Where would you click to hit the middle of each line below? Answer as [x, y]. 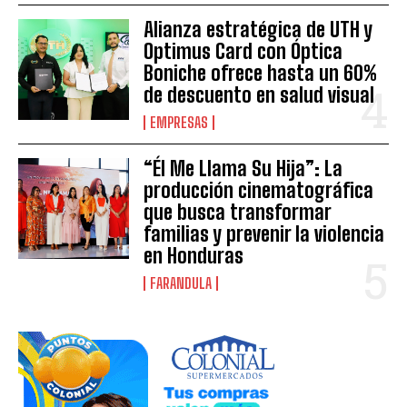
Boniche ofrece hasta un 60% [261, 74]
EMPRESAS [179, 123]
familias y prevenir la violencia [264, 234]
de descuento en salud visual [259, 95]
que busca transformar [238, 213]
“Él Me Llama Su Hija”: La [243, 169]
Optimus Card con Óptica [243, 52]
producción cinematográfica [259, 191]
